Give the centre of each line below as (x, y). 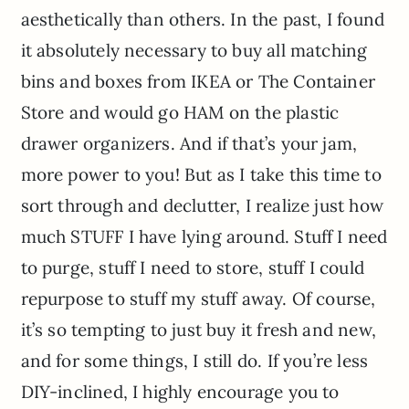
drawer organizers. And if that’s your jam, (189, 144)
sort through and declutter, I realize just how (202, 206)
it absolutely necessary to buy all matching (194, 51)
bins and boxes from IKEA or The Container (198, 82)
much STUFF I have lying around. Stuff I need (204, 237)
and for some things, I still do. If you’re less (194, 361)
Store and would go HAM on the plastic (180, 113)
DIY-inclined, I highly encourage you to (180, 392)
